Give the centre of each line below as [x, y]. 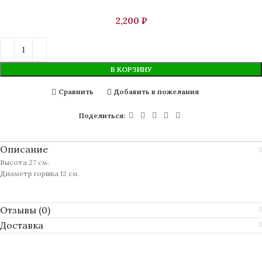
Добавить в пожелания [156, 92]
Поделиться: [102, 115]
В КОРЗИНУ [131, 69]
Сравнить [76, 92]
